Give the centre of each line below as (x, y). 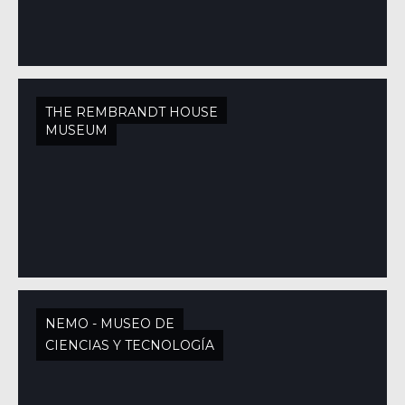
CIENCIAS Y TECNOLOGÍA (130, 345)
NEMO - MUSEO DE (110, 324)
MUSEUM (76, 130)
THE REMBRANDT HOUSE (132, 112)
